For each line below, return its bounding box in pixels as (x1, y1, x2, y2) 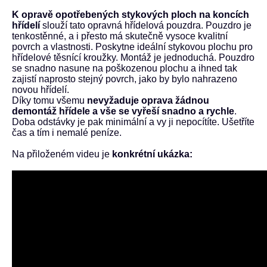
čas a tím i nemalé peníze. (12, 128, 122, 138)
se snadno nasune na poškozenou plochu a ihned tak (12, 63, 237, 73)
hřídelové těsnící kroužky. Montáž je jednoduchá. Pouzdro (12, 52, 254, 63)
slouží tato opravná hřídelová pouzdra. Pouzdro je (40, 20, 252, 30)
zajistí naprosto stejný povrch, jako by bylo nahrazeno (12, 74, 237, 84)
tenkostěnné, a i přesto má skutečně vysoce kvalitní (12, 31, 228, 41)
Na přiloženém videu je (12, 149, 112, 159)
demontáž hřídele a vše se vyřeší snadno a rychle (12, 106, 234, 116)
